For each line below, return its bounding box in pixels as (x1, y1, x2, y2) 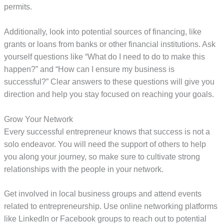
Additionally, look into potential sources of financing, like (4, 27, 202, 36)
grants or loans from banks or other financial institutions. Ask (4, 39, 216, 48)
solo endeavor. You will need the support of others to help (4, 139, 206, 148)
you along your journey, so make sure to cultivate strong (4, 152, 200, 161)
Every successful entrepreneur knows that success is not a (4, 127, 210, 136)
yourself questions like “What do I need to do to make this (4, 52, 205, 61)
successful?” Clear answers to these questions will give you (4, 77, 215, 86)
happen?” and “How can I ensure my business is (4, 64, 175, 73)
